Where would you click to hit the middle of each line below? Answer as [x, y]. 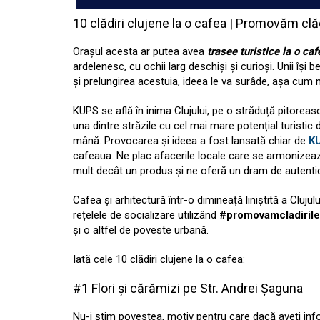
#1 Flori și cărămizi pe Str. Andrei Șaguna [188, 289]
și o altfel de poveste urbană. [141, 230]
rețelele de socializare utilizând [145, 215]
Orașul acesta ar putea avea [140, 52]
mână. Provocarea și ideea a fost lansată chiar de [191, 141]
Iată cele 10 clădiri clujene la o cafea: [159, 260]
